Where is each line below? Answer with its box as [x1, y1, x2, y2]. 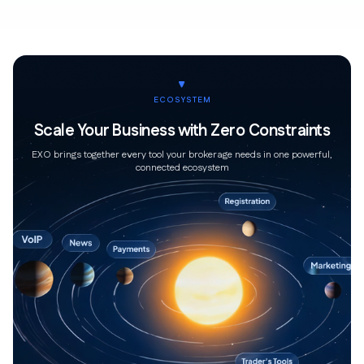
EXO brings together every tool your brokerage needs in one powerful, [32, 148, 332, 162]
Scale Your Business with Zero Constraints [33, 119, 331, 142]
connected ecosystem [135, 161, 229, 175]
